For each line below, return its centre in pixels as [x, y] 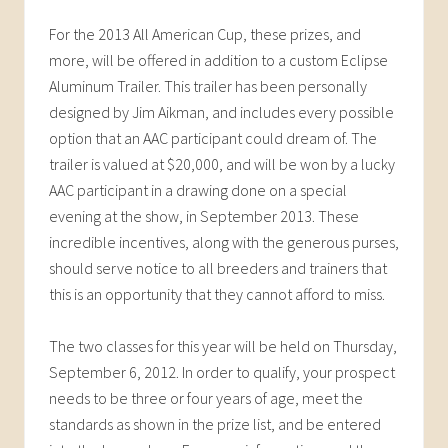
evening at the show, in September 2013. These [204, 215]
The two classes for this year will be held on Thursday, [223, 345]
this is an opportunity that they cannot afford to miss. [217, 293]
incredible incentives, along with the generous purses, [224, 241]
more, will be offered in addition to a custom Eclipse [218, 59]
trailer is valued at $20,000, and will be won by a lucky [222, 163]
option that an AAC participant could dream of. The [213, 137]
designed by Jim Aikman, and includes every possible [221, 111]
